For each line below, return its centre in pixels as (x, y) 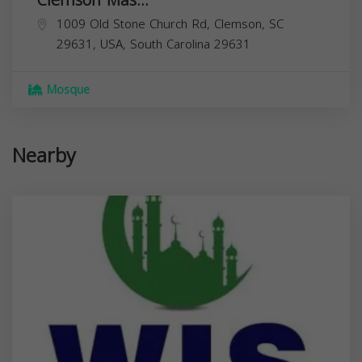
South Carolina (170, 44)
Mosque (66, 90)
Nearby (44, 156)
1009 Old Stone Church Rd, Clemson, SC (170, 24)
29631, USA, (93, 44)
